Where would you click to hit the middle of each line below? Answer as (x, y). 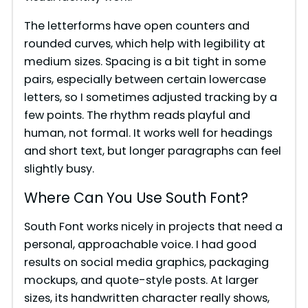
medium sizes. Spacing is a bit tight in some (145, 62)
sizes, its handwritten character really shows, (146, 298)
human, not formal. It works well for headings (148, 133)
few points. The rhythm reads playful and (137, 115)
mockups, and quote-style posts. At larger (141, 280)
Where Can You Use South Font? (136, 198)
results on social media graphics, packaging (146, 263)
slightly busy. (59, 169)
